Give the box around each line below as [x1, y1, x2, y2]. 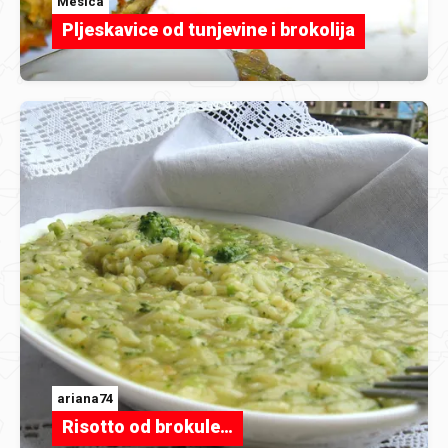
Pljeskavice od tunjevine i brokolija [62, 19, 355, 41]
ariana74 [57, 390, 113, 406]
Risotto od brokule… [62, 415, 233, 437]
